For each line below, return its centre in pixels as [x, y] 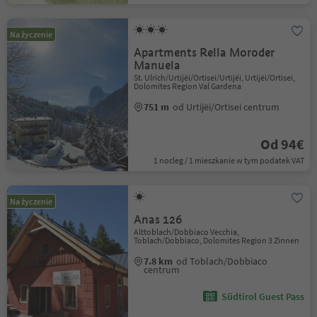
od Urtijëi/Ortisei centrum [226, 107]
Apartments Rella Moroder [204, 53]
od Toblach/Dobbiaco [222, 261]
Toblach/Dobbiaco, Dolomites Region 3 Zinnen [217, 240]
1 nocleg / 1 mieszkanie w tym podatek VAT [229, 160]
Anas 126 [158, 220]
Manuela [157, 65]
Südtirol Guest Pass [263, 296]
